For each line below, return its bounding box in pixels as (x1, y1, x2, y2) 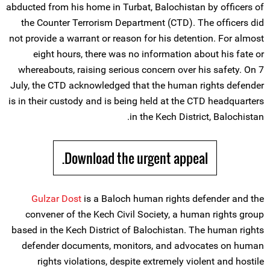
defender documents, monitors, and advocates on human (22, 240, 264, 251)
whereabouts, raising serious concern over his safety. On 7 (18, 64, 264, 75)
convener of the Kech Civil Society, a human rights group (25, 209, 264, 220)
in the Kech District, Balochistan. (130, 111, 264, 122)
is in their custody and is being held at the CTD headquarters (8, 95, 264, 107)
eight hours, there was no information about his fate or (33, 48, 264, 60)
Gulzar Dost (31, 193, 81, 204)
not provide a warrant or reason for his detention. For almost (9, 33, 264, 44)
